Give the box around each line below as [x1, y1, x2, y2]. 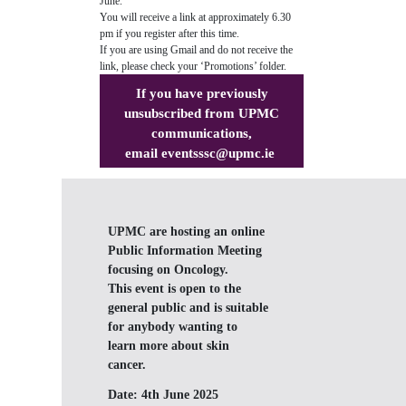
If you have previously [135, 86, 268, 101]
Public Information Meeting [108, 244, 262, 257]
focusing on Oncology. [108, 263, 228, 276]
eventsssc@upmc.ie [161, 146, 275, 160]
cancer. [108, 358, 146, 372]
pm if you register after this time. [100, 27, 239, 40]
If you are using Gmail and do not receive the [100, 43, 293, 56]
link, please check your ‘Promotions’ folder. [100, 60, 286, 72]
